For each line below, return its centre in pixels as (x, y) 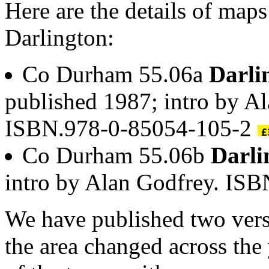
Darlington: (59, 37)
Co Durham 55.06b (116, 155)
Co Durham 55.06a (116, 74)
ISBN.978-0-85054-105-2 (131, 128)
